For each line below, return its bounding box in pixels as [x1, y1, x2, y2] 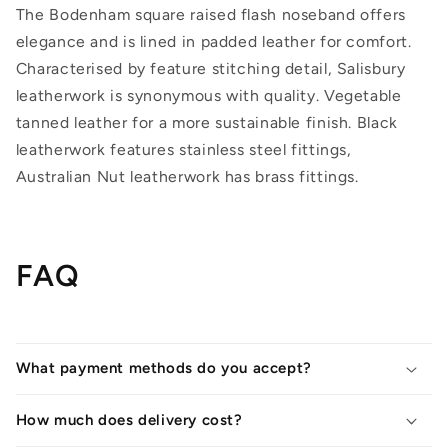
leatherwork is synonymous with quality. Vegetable [15, 86, 402, 106]
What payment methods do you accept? [15, 359, 312, 378]
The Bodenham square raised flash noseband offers [15, 5, 406, 25]
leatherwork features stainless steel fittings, [15, 140, 352, 160]
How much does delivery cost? [15, 410, 243, 429]
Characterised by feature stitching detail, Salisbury [15, 59, 406, 79]
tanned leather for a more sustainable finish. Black [15, 113, 398, 133]
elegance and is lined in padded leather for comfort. [15, 32, 412, 52]
